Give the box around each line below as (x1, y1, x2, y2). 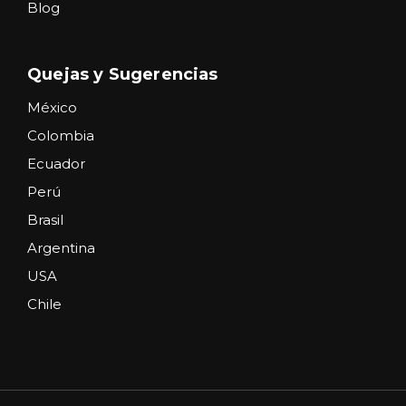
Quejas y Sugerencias (27, 63, 218, 84)
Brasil (27, 210, 63, 228)
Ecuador (27, 154, 85, 172)
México (27, 98, 77, 116)
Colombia (27, 126, 94, 144)
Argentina (27, 238, 95, 256)
